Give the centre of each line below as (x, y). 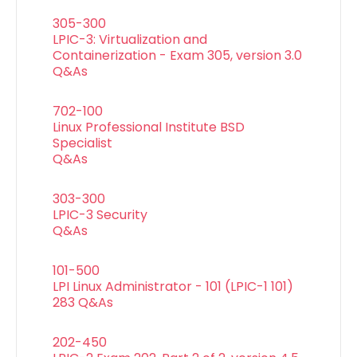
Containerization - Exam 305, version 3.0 (177, 56)
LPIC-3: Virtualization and (130, 40)
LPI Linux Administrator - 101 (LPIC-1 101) (173, 287)
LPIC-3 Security (100, 215)
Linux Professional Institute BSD (149, 127)
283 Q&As (83, 303)
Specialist (82, 143)
